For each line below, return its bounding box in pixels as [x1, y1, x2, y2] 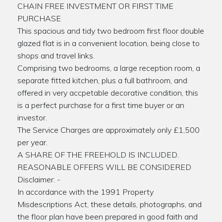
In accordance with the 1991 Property [17, 186, 154, 197]
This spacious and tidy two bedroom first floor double [17, 25, 204, 36]
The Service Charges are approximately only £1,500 [17, 124, 200, 135]
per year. [17, 137, 48, 147]
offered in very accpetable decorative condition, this [17, 87, 198, 98]
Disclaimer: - [17, 174, 60, 184]
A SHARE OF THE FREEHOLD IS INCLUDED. [17, 149, 179, 160]
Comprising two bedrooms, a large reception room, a [17, 62, 200, 73]
